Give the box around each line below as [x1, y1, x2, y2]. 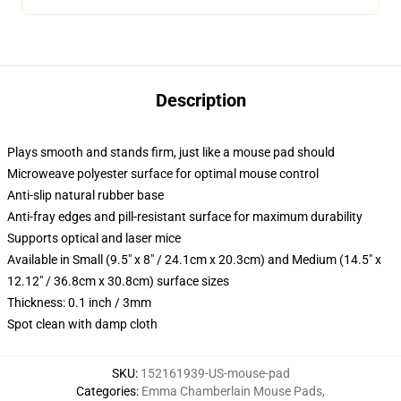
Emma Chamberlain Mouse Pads [141, 384, 322, 398]
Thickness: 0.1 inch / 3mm [7, 295, 151, 310]
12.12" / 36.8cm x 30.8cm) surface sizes [7, 274, 229, 288]
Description [155, 90, 246, 111]
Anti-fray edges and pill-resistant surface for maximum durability [7, 209, 363, 224]
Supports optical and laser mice [7, 231, 181, 245]
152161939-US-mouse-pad [140, 366, 290, 380]
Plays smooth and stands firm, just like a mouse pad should [7, 145, 335, 159]
